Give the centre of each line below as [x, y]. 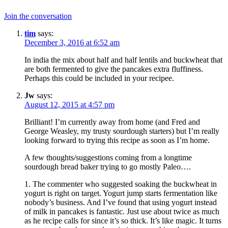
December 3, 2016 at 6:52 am [72, 43]
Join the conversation [38, 16]
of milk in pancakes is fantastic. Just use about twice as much [122, 212]
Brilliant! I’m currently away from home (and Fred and [112, 122]
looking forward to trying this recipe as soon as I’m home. [117, 140]
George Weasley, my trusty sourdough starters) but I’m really [122, 131]
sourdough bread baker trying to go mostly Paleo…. [108, 167]
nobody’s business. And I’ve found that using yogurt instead [121, 203]
